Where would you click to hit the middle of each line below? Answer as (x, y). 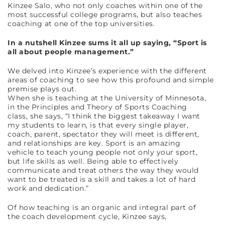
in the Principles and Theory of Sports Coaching (97, 107)
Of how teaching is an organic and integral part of (102, 207)
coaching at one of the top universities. (81, 23)
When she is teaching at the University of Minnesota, (107, 98)
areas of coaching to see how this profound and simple (111, 80)
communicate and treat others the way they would (103, 170)
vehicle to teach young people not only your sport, (102, 152)
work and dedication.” (48, 188)
